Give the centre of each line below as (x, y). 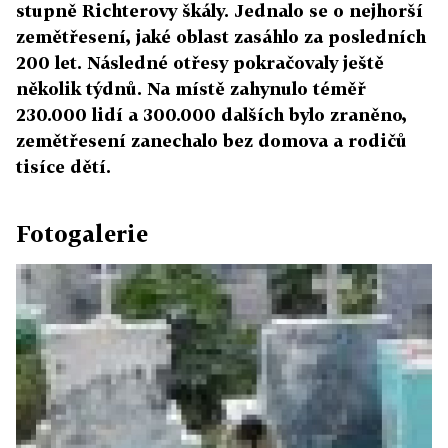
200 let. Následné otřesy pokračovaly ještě (200, 62)
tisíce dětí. (63, 166)
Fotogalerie (82, 233)
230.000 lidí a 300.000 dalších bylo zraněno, (211, 114)
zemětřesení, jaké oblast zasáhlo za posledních (221, 36)
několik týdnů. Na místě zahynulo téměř (191, 88)
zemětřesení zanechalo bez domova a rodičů (211, 140)
